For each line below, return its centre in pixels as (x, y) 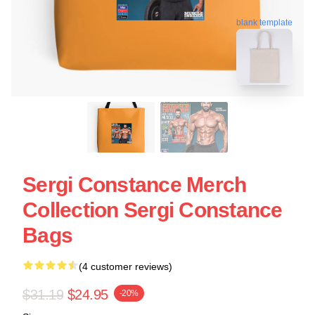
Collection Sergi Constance (153, 210)
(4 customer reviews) (126, 266)
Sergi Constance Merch (135, 185)
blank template (264, 21)
